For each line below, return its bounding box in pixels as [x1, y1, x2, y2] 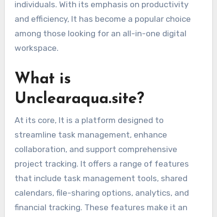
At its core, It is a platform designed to [14, 115, 164, 125]
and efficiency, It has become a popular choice [14, 14, 191, 24]
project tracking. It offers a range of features [14, 158, 189, 169]
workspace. [14, 43, 59, 53]
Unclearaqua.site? [14, 92, 144, 108]
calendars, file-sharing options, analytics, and [14, 187, 189, 198]
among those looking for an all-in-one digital [14, 29, 186, 39]
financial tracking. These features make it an [14, 202, 187, 212]
